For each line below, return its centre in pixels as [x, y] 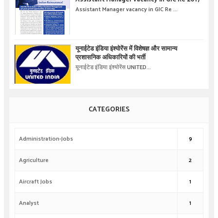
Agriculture [34, 161]
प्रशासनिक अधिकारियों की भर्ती [110, 57]
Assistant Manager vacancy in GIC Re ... [126, 9]
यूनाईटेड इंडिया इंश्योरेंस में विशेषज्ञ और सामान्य [126, 49]
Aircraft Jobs [35, 182]
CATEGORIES [109, 109]
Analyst [29, 203]
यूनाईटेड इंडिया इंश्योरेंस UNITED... [113, 67]
